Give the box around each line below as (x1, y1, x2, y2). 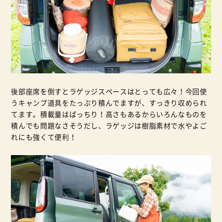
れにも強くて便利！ (11, 133, 77, 142)
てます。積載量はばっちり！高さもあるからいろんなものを (11, 110, 207, 119)
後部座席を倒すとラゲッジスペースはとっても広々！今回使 (11, 87, 207, 96)
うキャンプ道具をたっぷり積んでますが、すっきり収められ (11, 99, 207, 108)
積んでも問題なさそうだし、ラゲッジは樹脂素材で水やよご (11, 121, 207, 130)
